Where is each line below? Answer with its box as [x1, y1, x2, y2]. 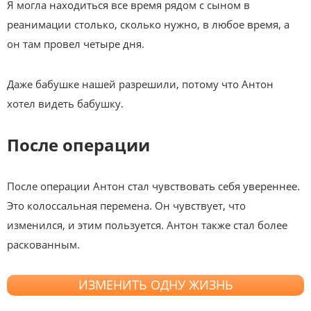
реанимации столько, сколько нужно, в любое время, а [7, 17, 289, 31]
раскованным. [7, 237, 80, 251]
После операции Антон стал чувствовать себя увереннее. [7, 178, 300, 193]
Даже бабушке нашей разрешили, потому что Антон [7, 76, 274, 91]
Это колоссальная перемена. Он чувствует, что [7, 198, 246, 212]
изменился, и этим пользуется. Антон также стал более [7, 217, 287, 232]
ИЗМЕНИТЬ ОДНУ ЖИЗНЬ [78, 276, 233, 294]
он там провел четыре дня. [7, 36, 144, 51]
